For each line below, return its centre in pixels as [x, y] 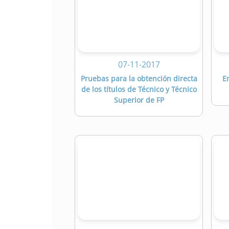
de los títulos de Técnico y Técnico [139, 89]
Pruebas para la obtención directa [139, 79]
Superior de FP [139, 100]
